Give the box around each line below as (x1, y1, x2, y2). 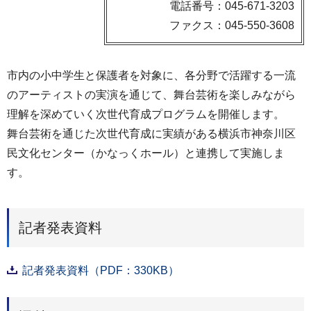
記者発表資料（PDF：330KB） (22, 264, 179, 276)
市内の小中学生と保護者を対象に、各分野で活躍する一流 (7, 69, 296, 81)
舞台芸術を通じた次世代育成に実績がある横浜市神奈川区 (7, 128, 296, 140)
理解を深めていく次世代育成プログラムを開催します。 (7, 108, 285, 120)
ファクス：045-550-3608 (169, 19, 294, 31)
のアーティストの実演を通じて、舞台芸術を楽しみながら (7, 89, 296, 101)
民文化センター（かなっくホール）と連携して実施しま (7, 147, 285, 159)
